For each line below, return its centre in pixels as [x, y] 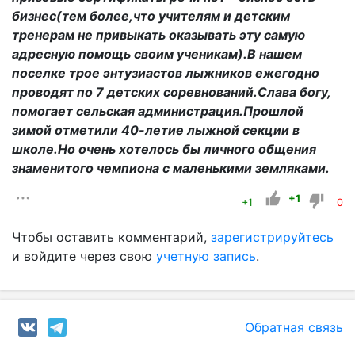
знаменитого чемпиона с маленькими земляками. [171, 168]
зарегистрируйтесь [272, 237]
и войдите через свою [84, 256]
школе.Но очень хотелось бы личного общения [164, 149]
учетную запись [206, 256]
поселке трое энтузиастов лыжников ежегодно [166, 73]
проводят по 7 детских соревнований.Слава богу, [171, 92]
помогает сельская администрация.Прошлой [158, 111]
